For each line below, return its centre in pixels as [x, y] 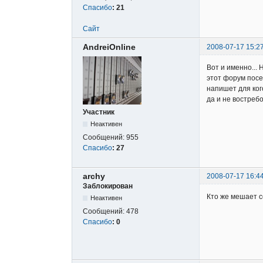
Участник [99, 112]
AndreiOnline [109, 47]
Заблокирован [108, 186]
